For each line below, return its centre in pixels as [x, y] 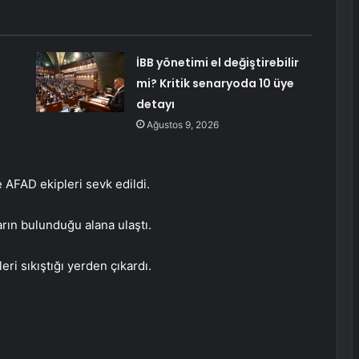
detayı [155, 105]
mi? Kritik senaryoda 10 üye [215, 84]
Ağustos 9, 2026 [182, 125]
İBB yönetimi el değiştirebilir [217, 63]
